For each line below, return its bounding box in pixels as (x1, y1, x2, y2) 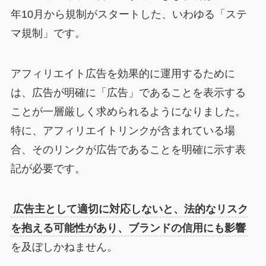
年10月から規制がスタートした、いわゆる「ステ (10, 8, 247, 21)
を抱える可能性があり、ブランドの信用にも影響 (10, 221, 246, 234)
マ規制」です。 (10, 27, 85, 40)
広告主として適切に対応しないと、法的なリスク (12, 202, 248, 215)
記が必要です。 (10, 163, 85, 175)
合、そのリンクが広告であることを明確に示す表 (10, 144, 246, 156)
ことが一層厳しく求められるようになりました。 (10, 106, 246, 118)
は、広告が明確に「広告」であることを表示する (10, 87, 246, 99)
